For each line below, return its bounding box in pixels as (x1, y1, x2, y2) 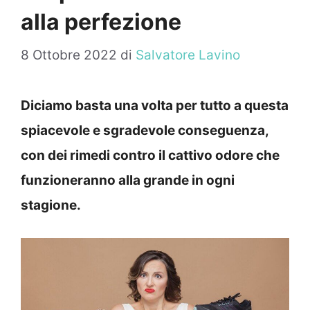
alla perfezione (21, 8, 181, 35)
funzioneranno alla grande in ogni (21, 172, 235, 189)
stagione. (21, 197, 81, 214)
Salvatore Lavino (136, 47, 240, 64)
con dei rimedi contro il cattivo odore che (21, 147, 280, 164)
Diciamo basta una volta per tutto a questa (21, 98, 289, 114)
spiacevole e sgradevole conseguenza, (21, 122, 268, 139)
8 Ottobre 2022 (21, 47, 117, 64)
